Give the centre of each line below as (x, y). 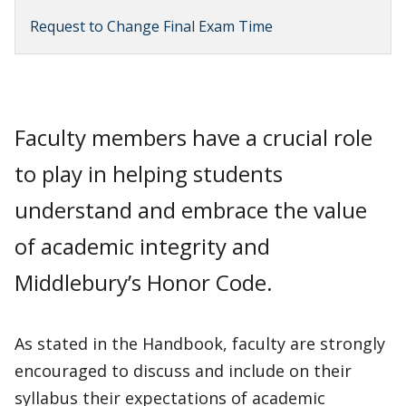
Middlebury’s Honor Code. (146, 282)
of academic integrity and (142, 246)
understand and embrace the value (191, 210)
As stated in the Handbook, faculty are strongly (200, 343)
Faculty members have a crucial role (193, 137)
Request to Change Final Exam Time (151, 26)
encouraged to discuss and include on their (183, 371)
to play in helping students (149, 174)
